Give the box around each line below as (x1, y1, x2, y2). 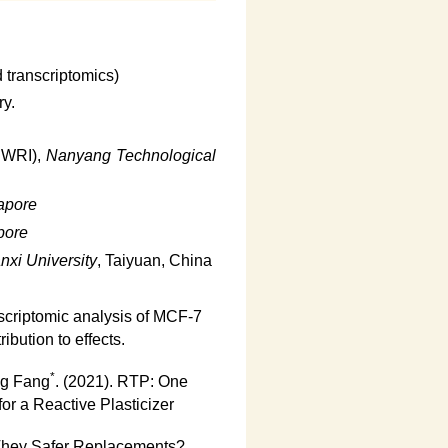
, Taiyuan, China (96, 252, 212, 269)
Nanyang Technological (46, 147, 217, 164)
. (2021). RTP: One (54, 373, 188, 390)
